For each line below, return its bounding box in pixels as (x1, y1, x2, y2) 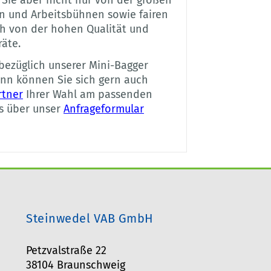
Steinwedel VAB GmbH (26, 211, 154, 226)
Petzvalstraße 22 (26, 244, 107, 258)
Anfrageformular (63, 102, 144, 116)
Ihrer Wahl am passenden (22, 88, 152, 102)
